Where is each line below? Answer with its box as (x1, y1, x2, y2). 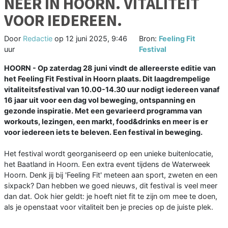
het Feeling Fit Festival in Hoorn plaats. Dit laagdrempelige (4, 74, 210, 83)
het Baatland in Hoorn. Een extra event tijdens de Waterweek (4, 160, 210, 169)
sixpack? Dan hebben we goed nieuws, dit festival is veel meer (4, 181, 217, 190)
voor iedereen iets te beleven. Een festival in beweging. (4, 128, 203, 137)
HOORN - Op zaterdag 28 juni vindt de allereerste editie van (4, 64, 216, 73)
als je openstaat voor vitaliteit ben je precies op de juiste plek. (4, 203, 213, 212)
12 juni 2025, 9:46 (66, 34, 127, 43)
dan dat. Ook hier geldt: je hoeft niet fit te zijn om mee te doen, (4, 192, 217, 201)
